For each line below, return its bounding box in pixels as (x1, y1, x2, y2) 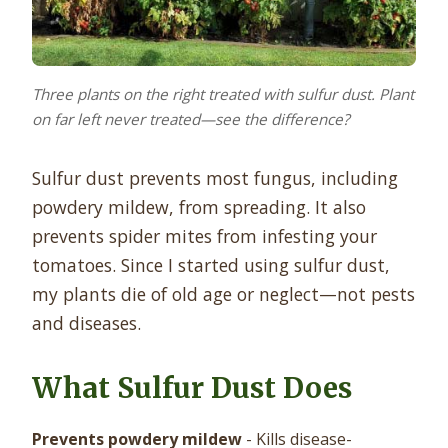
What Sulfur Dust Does (32, 369, 352, 406)
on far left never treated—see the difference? (32, 108, 350, 129)
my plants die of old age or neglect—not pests (32, 281, 415, 306)
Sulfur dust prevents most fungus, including (32, 165, 398, 190)
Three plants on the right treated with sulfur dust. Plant (32, 83, 414, 104)
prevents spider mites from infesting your (32, 223, 377, 248)
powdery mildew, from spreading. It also (32, 194, 366, 219)
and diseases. (32, 310, 141, 335)
